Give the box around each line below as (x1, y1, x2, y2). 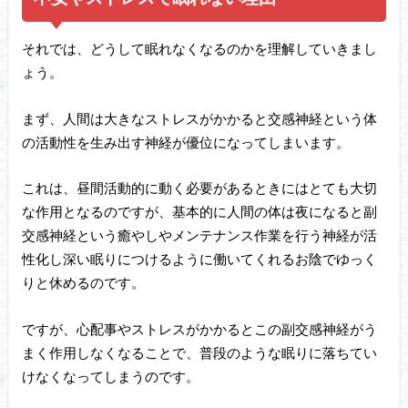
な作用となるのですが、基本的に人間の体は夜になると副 (21, 203, 377, 220)
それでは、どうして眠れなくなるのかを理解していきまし (21, 40, 377, 57)
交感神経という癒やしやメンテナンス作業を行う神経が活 (21, 227, 377, 244)
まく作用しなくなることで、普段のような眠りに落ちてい (21, 343, 377, 361)
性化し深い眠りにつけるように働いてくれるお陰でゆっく (21, 250, 377, 268)
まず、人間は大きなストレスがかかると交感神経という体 (21, 109, 377, 127)
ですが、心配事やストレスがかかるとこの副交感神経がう (21, 320, 377, 337)
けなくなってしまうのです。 (21, 367, 199, 384)
